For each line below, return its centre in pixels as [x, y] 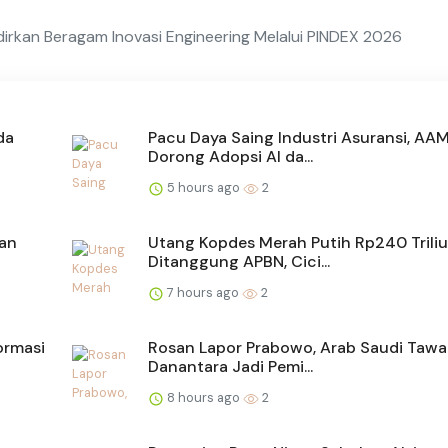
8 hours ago [203, 398]
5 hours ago [203, 188]
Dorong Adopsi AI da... [230, 157]
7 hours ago [203, 293]
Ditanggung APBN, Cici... [239, 262]
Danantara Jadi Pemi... [230, 367]
